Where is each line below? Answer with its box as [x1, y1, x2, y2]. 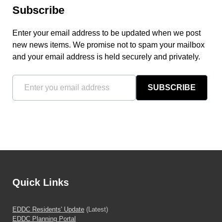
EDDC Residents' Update [12, 206, 84, 214]
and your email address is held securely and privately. [12, 53, 200, 61]
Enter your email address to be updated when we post [12, 29, 201, 38]
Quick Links [12, 177, 69, 188]
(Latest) [84, 206, 108, 214]
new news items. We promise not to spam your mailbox [12, 41, 205, 50]
